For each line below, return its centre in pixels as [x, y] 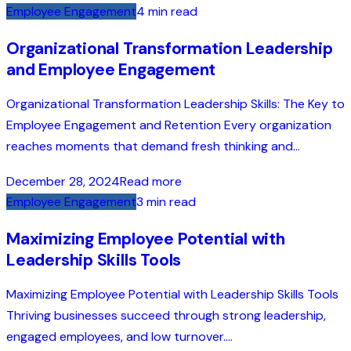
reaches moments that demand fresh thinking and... [153, 147]
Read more [151, 181]
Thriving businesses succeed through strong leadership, [166, 315]
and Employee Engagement [111, 70]
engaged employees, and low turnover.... [119, 336]
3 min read [166, 201]
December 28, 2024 [63, 181]
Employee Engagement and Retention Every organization [169, 125]
